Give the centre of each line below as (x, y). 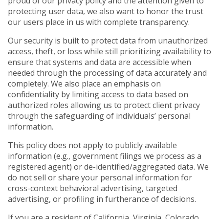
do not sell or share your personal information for (100, 177)
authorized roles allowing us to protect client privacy (104, 105)
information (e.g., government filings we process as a (105, 156)
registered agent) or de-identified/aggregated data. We (108, 167)
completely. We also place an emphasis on (84, 84)
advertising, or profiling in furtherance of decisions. (102, 199)
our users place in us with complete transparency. (99, 22)
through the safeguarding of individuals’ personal (99, 116)
